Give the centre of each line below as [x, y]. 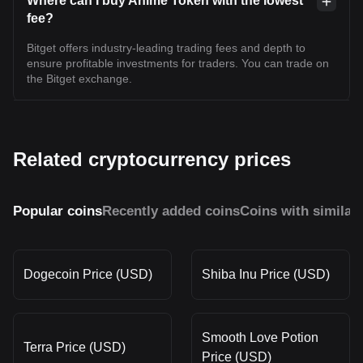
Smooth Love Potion [260, 337]
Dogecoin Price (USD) [88, 274]
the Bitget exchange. [79, 78]
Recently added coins [171, 211]
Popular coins [58, 211]
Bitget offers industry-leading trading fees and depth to [166, 47]
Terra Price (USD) [75, 347]
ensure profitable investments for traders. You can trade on [178, 63]
